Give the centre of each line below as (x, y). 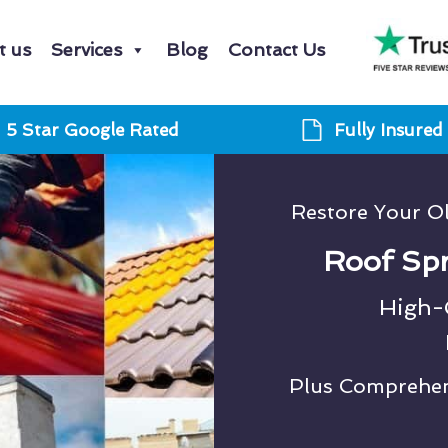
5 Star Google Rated (92, 129)
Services (86, 49)
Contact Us (276, 49)
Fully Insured (388, 129)
